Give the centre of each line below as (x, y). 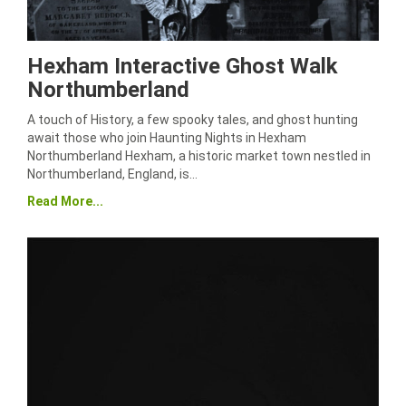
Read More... (65, 201)
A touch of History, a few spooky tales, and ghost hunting (193, 120)
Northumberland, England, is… (112, 174)
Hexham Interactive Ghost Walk (183, 66)
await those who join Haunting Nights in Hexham (167, 138)
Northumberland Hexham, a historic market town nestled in (199, 156)
